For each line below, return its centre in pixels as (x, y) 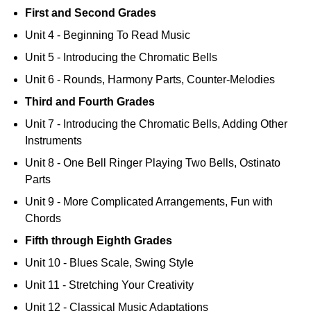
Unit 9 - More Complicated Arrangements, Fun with (149, 202)
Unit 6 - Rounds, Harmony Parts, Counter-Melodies (150, 80)
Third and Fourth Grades (90, 102)
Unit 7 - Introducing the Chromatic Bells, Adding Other (157, 124)
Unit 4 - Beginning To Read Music (108, 35)
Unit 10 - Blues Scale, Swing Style (110, 263)
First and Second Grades (91, 13)
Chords (43, 219)
